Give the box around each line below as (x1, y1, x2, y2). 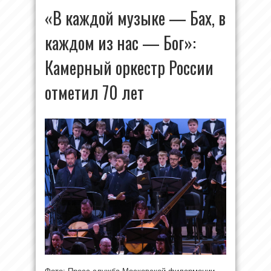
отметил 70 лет (45, 80, 144, 105)
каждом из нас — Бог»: (45, 30, 196, 55)
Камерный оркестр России (45, 55, 214, 80)
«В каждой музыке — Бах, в (45, 5, 226, 30)
